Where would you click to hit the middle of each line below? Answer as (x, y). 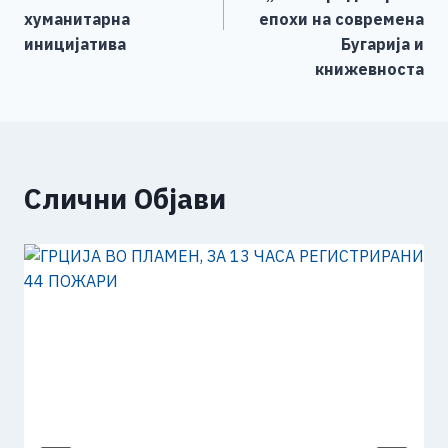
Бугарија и (382, 44)
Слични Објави (125, 199)
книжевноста (369, 69)
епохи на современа (341, 19)
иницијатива (75, 44)
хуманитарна (77, 19)
